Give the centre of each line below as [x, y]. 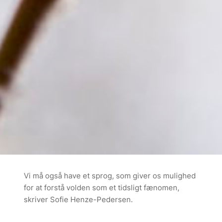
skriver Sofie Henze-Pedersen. [78, 199]
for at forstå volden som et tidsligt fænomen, [102, 187]
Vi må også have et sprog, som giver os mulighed [110, 175]
